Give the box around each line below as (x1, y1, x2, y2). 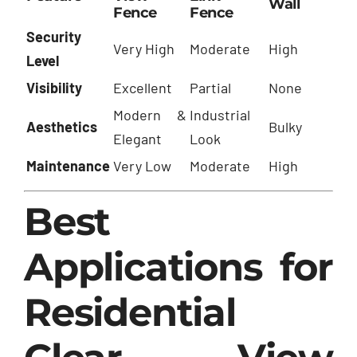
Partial (190, 79, 231, 97)
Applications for (24, 244, 333, 291)
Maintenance (26, 157, 110, 175)
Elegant (113, 130, 162, 148)
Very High (113, 40, 175, 58)
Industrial (190, 106, 250, 124)
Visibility (26, 79, 82, 97)
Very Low (113, 157, 171, 175)
